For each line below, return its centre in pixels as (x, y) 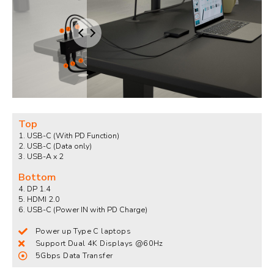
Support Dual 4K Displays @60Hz (99, 243)
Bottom (37, 177)
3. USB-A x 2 (41, 157)
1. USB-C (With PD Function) (69, 136)
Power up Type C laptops (83, 231)
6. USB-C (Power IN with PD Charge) (83, 210)
